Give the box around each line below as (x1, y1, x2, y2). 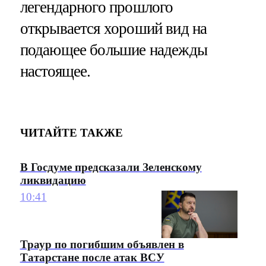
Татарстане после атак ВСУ (20, 251, 164, 264)
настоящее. (20, 62, 91, 80)
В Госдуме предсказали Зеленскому (20, 161, 202, 174)
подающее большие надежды (20, 40, 208, 59)
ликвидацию (20, 174, 86, 187)
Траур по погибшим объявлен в (20, 238, 184, 251)
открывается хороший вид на (20, 19, 207, 37)
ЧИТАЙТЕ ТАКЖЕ (20, 126, 123, 140)
